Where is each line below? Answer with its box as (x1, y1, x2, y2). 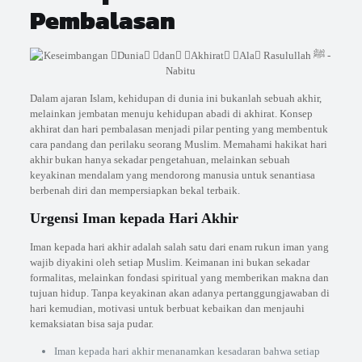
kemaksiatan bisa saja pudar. (29, 318, 154, 330)
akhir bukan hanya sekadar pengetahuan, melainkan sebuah (29, 154, 290, 166)
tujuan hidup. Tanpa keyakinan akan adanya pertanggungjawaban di (29, 287, 330, 299)
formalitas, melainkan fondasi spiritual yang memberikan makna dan (29, 271, 329, 284)
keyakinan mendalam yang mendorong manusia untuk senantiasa (29, 169, 315, 181)
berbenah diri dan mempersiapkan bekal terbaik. (29, 184, 240, 196)
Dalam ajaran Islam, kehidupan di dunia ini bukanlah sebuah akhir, (29, 92, 322, 104)
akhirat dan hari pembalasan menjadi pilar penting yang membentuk (29, 123, 328, 135)
